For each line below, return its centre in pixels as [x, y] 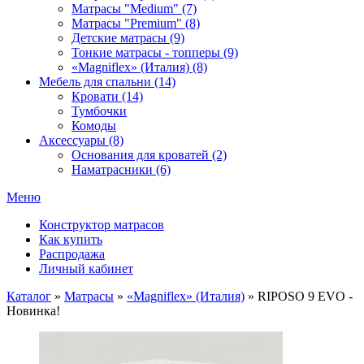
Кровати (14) [107, 96]
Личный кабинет [86, 269]
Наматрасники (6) [121, 169]
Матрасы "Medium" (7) [134, 9]
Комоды [94, 126]
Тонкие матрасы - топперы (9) [155, 52]
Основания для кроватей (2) [149, 155]
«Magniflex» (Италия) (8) [139, 67]
